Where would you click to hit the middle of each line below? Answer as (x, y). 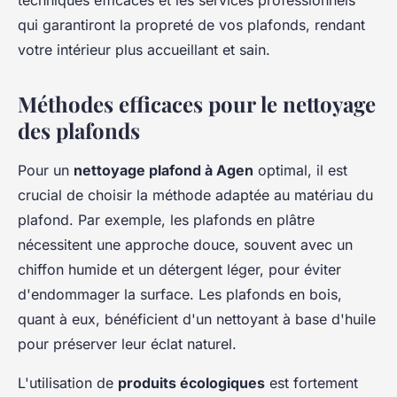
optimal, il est (300, 171)
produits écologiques (191, 383)
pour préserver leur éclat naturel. (127, 344)
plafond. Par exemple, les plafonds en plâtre (166, 220)
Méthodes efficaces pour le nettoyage (197, 104)
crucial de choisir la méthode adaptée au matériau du (195, 195)
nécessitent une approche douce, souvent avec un (185, 245)
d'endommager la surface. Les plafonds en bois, (180, 295)
